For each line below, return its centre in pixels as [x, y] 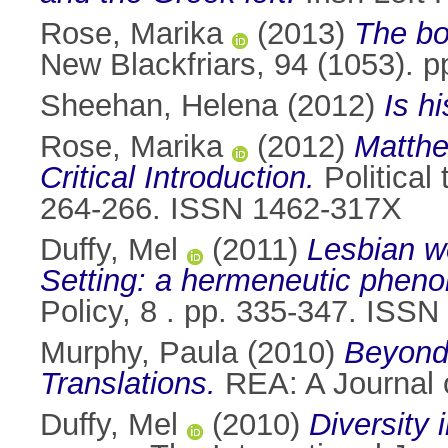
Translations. [128, 384]
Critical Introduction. [177, 178]
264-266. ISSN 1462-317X [221, 209]
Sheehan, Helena [159, 106]
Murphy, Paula [139, 353]
